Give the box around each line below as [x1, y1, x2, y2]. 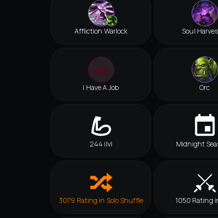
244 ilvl [90, 139, 112, 149]
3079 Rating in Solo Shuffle [59, 196, 143, 205]
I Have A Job [83, 83, 119, 92]
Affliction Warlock [74, 26, 128, 36]
